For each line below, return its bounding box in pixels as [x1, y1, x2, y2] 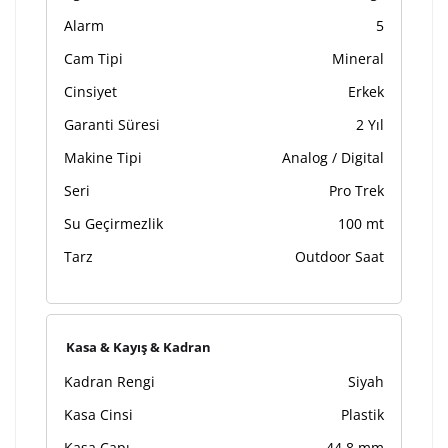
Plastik [341, 405, 384, 424]
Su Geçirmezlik [64, 214, 163, 233]
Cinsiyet [64, 82, 117, 101]
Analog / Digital [282, 148, 384, 167]
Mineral [332, 49, 384, 68]
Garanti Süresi [64, 115, 160, 134]
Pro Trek [329, 181, 384, 200]
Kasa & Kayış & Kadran [66, 338, 211, 356]
